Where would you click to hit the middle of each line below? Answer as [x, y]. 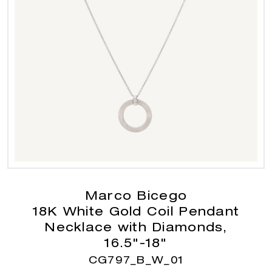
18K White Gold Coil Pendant [136, 213]
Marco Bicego [136, 198]
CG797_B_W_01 [136, 262]
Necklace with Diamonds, [136, 229]
